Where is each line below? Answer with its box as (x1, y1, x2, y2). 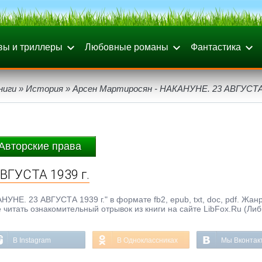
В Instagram (13, 236, 51, 244)
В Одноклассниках (117, 236, 178, 244)
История (26, 84, 63, 94)
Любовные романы (85, 42, 168, 52)
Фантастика (191, 42, 241, 52)
